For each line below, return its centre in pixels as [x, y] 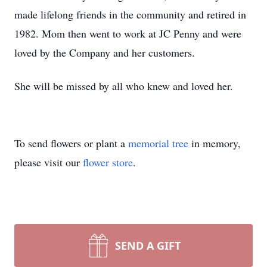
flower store [108, 162]
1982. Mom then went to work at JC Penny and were [128, 33]
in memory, [215, 143]
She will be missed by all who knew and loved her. [124, 86]
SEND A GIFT [148, 246]
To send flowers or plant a [71, 143]
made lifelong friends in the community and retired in [130, 14]
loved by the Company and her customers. [105, 52]
